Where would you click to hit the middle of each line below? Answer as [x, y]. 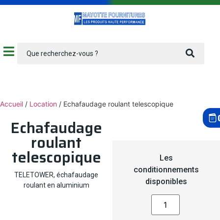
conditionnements [166, 169]
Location [43, 104]
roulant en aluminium [56, 185]
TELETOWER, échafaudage [56, 175]
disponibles [166, 181]
